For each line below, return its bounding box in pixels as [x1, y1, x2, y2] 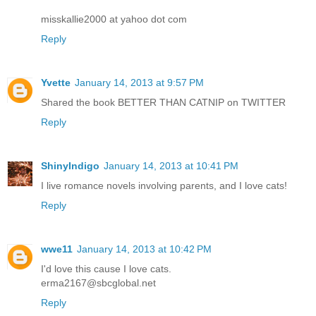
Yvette [41, 77, 71, 89]
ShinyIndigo [41, 160, 99, 172]
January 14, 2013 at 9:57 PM [75, 77, 204, 89]
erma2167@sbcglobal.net [41, 277, 156, 289]
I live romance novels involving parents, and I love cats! [41, 180, 287, 192]
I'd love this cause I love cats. [41, 263, 171, 275]
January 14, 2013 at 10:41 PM [104, 160, 238, 172]
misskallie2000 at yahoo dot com [41, 13, 187, 25]
